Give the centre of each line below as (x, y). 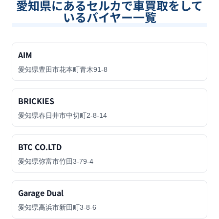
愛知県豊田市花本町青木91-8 (63, 69)
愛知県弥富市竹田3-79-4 (56, 161)
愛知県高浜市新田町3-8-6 (57, 207)
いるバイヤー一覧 (109, 17)
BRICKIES (36, 101)
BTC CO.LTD (40, 147)
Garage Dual (41, 193)
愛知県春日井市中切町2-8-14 (63, 115)
